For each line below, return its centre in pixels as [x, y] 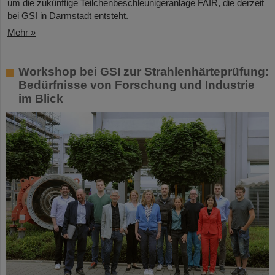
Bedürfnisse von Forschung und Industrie [137, 85]
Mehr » [21, 33]
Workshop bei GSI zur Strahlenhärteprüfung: [144, 72]
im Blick [41, 99]
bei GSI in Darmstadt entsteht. [68, 16]
